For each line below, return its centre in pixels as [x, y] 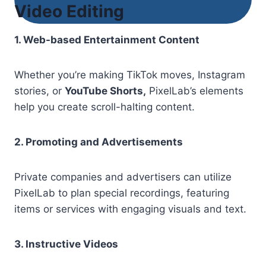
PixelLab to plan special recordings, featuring [122, 193]
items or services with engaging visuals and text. [130, 209]
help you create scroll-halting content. [104, 107]
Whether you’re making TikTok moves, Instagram [130, 75]
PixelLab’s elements [195, 91]
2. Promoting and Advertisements [99, 142]
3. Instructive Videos [66, 244]
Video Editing [69, 12]
